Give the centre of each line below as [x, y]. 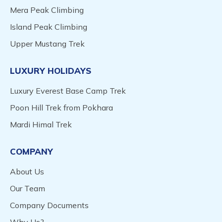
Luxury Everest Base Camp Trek [68, 91]
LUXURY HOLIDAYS [51, 71]
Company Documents [49, 205]
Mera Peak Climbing [47, 10]
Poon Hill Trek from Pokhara [61, 108]
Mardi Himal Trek [41, 125]
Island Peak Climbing [49, 27]
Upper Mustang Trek [47, 44]
